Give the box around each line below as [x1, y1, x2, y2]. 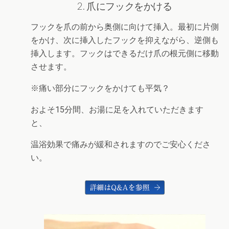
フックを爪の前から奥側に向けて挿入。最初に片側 [31, 21, 219, 32]
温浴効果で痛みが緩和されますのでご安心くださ [31, 139, 211, 149]
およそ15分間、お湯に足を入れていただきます [31, 104, 203, 114]
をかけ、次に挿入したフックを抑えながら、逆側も [31, 35, 219, 45]
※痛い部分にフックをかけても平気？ [31, 83, 170, 93]
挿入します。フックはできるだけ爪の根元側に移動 [31, 48, 219, 58]
